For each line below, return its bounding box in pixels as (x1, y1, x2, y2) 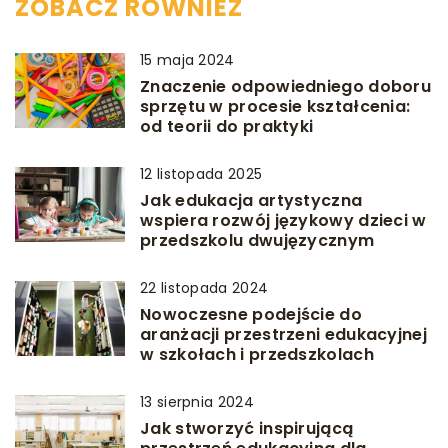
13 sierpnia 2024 (140, 392, 254, 413)
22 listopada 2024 (140, 278, 269, 299)
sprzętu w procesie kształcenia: (140, 95, 411, 119)
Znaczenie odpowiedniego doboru (140, 75, 431, 99)
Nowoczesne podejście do (140, 303, 362, 327)
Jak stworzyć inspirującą (140, 417, 354, 441)
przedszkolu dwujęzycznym (140, 229, 375, 253)
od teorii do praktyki (140, 115, 314, 139)
